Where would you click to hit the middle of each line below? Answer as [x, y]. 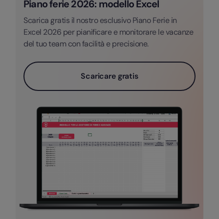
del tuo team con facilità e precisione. [86, 44]
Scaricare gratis [109, 76]
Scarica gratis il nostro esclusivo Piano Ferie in [100, 20]
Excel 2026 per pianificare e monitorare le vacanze [108, 32]
